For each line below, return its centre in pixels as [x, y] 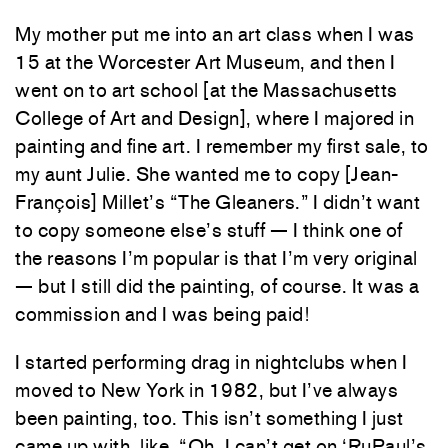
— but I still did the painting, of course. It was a [217, 285]
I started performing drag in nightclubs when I [211, 361]
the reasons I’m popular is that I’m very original [216, 257]
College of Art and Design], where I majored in [214, 117]
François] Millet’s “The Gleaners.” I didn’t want [217, 201]
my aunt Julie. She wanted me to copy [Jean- [207, 173]
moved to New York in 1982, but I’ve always [206, 389]
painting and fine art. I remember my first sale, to [222, 145]
